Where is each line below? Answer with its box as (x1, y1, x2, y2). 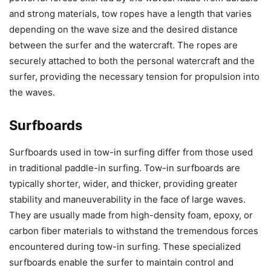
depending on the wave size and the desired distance (9, 24, 238, 36)
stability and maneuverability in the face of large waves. (9, 194, 246, 206)
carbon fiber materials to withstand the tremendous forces (9, 225, 258, 237)
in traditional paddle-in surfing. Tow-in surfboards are (9, 162, 240, 174)
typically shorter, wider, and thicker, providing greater (9, 178, 238, 190)
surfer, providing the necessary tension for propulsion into (9, 71, 260, 83)
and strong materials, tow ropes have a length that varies (9, 8, 252, 20)
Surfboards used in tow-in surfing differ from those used (9, 146, 253, 158)
